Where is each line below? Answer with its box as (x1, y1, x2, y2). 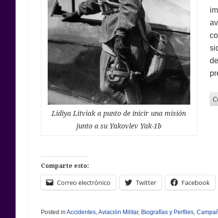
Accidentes (66, 208, 96, 216)
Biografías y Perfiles (141, 208, 194, 216)
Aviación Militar (98, 208, 138, 216)
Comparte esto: (40, 162, 89, 169)
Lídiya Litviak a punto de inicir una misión (52, 109, 186, 117)
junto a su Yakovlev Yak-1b (76, 122, 162, 130)
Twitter (135, 178, 156, 187)
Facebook (181, 178, 210, 187)
